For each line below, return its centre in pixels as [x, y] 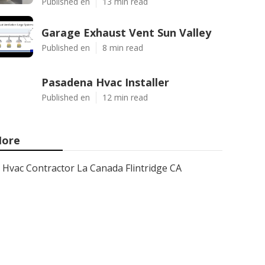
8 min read [123, 48]
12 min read [125, 97]
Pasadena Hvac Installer [105, 82]
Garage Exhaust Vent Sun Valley [126, 33]
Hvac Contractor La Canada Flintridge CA [92, 168]
